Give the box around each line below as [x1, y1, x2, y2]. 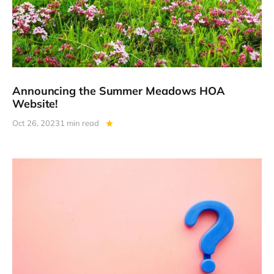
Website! [12, 96, 58, 111]
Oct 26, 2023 [12, 118, 60, 128]
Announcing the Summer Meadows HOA [12, 83, 226, 98]
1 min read [60, 118, 99, 128]
